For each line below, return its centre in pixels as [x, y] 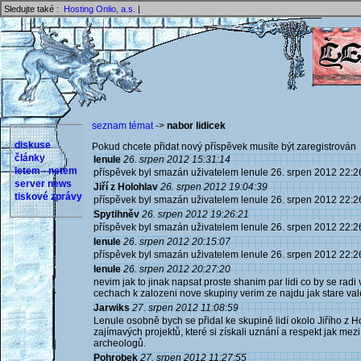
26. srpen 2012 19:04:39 [214, 187]
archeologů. [120, 343]
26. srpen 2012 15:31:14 [177, 160]
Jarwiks [112, 308]
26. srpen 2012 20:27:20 [177, 269]
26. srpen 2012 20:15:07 [177, 242]
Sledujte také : [34, 9]
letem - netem [46, 171]
